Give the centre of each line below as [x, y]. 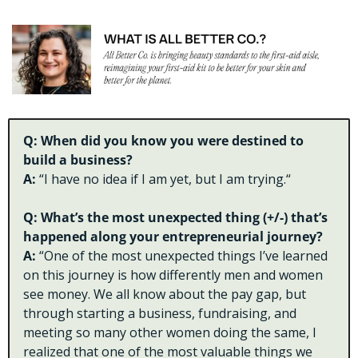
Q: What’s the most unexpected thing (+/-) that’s [175, 218]
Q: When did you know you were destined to [163, 141]
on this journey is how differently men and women [173, 275]
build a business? [78, 160]
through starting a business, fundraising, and [160, 314]
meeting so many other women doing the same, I [170, 333]
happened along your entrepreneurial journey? [173, 237]
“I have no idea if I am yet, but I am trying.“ [165, 179]
